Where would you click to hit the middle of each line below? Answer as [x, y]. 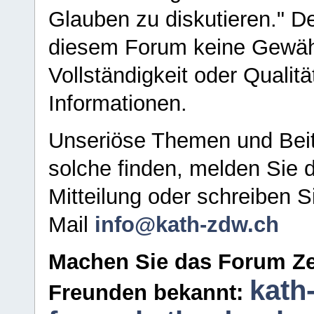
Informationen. [118, 104]
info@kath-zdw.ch [187, 224]
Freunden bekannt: [149, 292]
